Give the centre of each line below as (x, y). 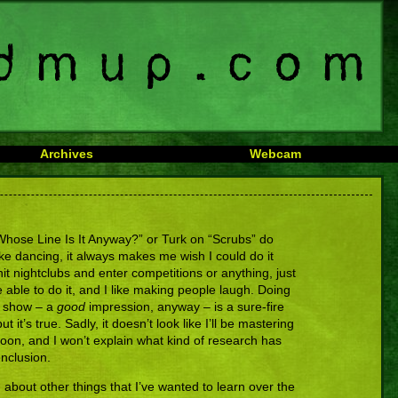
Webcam (275, 154)
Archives (66, 154)
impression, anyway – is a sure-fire (185, 306)
